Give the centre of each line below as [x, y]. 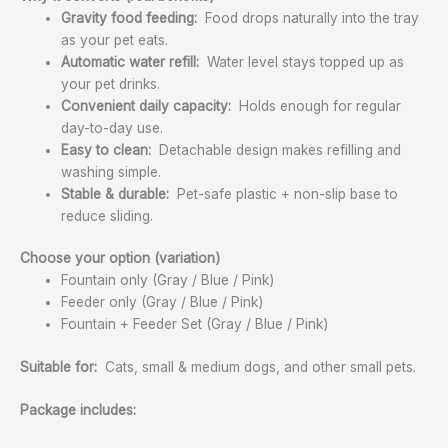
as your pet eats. [115, 39]
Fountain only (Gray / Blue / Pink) [168, 280]
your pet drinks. [111, 83]
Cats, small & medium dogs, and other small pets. [256, 366]
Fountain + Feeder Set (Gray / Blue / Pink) [195, 324]
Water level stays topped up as [302, 61]
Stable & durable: [117, 193]
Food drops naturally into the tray [308, 17]
